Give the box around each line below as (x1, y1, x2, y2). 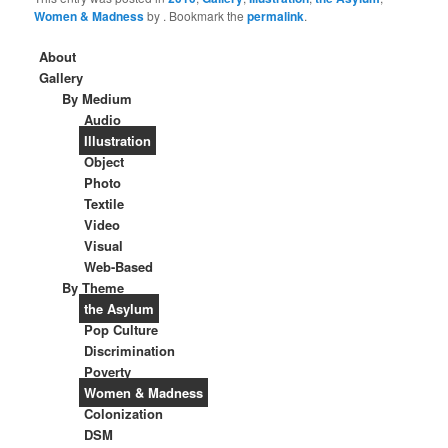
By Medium (61, 89, 132, 109)
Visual (84, 236, 124, 256)
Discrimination (84, 341, 176, 361)
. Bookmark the (163, 7, 248, 25)
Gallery (39, 68, 84, 88)
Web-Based (84, 257, 154, 277)
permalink (247, 7, 305, 26)
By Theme (61, 278, 124, 298)
